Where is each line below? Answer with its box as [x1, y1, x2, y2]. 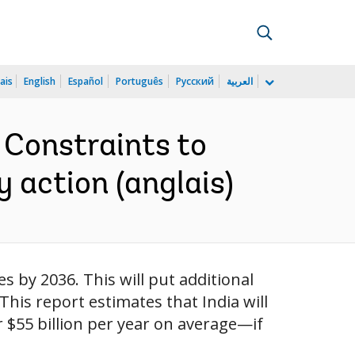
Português [116, 74, 163, 88]
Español [68, 74, 103, 88]
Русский [176, 74, 214, 88]
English [24, 74, 55, 88]
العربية [227, 74, 253, 88]
